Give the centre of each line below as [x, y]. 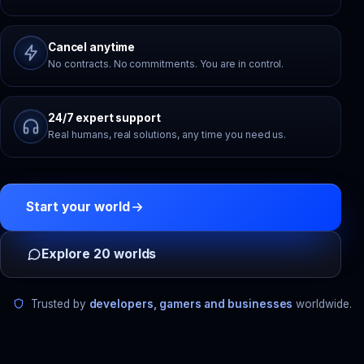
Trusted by [60, 304]
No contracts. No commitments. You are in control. [166, 64]
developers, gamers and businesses [191, 304]
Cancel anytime [92, 47]
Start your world [78, 207]
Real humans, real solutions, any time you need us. [167, 134]
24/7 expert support [104, 118]
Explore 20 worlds [99, 254]
